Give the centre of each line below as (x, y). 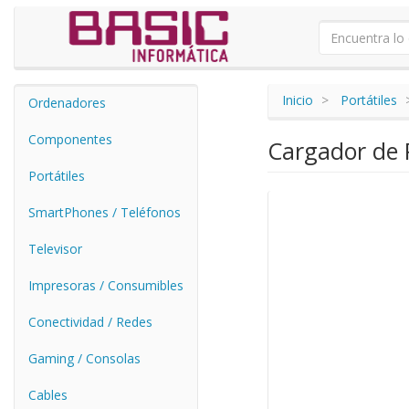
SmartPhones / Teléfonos (105, 212)
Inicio (297, 100)
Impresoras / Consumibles (106, 285)
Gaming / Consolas (84, 358)
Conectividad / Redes (90, 322)
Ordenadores (67, 103)
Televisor (55, 249)
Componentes (70, 139)
